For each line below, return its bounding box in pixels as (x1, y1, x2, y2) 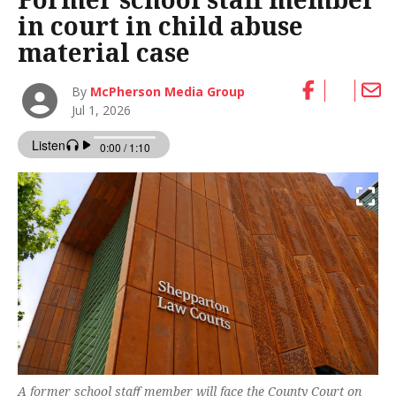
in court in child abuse (18, 8, 303, 42)
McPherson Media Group (90, 82, 246, 100)
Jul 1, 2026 (72, 101, 132, 118)
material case (18, 34, 190, 69)
